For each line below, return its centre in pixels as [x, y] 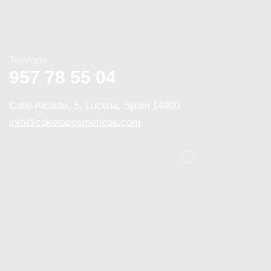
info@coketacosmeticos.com [75, 123]
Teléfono [28, 60]
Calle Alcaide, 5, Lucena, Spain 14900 [94, 106]
